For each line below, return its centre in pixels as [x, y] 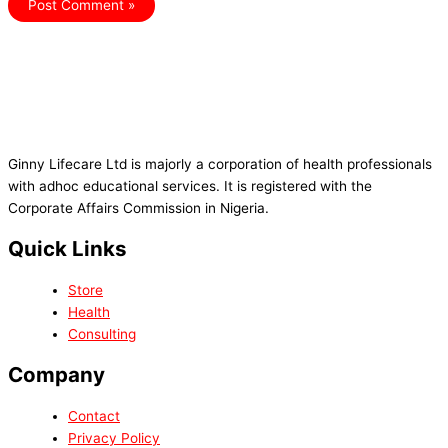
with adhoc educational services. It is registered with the [190, 186]
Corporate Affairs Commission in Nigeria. [138, 208]
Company [56, 375]
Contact [94, 416]
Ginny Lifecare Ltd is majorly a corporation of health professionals [220, 164]
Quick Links [67, 249]
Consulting [102, 334]
